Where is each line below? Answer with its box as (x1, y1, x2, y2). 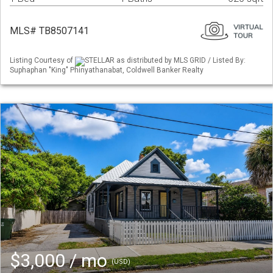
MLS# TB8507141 (10, 25, 89, 37)
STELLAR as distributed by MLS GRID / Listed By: (85, 56, 246, 65)
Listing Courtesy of (10, 56, 75, 65)
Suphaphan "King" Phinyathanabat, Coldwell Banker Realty (10, 65, 204, 74)
